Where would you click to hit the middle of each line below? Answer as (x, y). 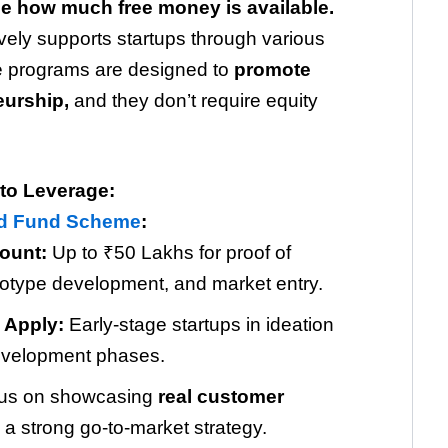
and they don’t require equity (193, 101)
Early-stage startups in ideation (199, 324)
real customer (221, 396)
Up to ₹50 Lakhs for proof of (169, 252)
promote (272, 70)
